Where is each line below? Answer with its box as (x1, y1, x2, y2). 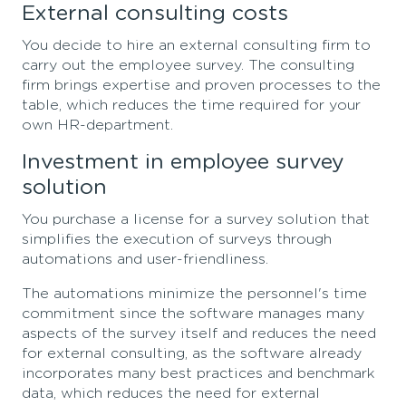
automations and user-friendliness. (22, 252, 268, 267)
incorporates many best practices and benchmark (22, 366, 375, 382)
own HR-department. (22, 118, 173, 133)
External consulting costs (22, 3, 295, 25)
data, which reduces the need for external (22, 386, 320, 401)
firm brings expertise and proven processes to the (22, 78, 381, 93)
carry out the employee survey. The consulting (22, 58, 354, 73)
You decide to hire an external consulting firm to (22, 38, 371, 53)
